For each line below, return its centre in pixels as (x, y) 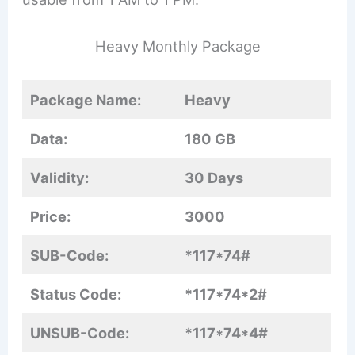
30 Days (214, 177)
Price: (51, 216)
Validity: (60, 177)
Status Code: (76, 294)
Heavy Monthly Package (177, 46)
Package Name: (86, 99)
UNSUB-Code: (80, 332)
